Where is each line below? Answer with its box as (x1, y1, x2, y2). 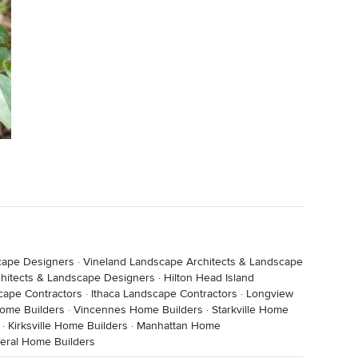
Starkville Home (212, 303, 288, 316)
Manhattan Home (137, 319, 221, 332)
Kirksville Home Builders (8, 319, 128, 332)
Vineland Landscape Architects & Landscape (83, 255, 303, 268)
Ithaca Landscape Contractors (91, 287, 237, 300)
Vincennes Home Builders (74, 303, 203, 316)
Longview (246, 287, 293, 300)
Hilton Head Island (164, 271, 254, 284)
